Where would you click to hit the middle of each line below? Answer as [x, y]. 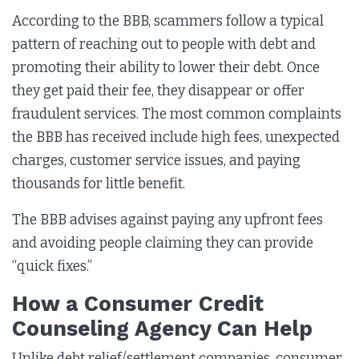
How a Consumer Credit [138, 303]
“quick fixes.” [52, 266]
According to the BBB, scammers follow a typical [168, 21]
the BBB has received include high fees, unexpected [176, 137]
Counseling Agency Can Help [162, 328]
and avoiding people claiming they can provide [163, 243]
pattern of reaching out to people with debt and [164, 44]
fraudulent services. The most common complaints [177, 114]
